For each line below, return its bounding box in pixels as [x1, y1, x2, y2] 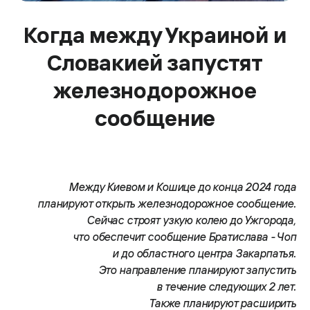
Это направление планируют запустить [98, 263, 296, 277]
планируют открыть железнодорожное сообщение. [37, 197, 296, 211]
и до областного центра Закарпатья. [112, 246, 296, 261]
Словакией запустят [46, 48, 264, 77]
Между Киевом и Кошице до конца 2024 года [69, 180, 296, 194]
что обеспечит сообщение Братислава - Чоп [73, 230, 296, 244]
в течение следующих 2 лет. [156, 280, 296, 294]
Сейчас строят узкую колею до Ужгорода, [86, 213, 296, 228]
